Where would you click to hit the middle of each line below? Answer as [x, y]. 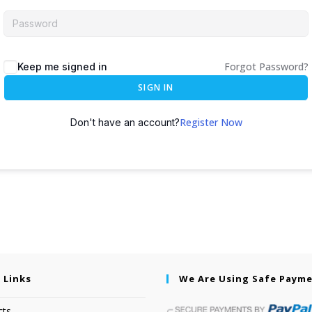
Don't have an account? [125, 122]
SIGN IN [156, 87]
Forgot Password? [266, 67]
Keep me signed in [62, 67]
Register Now [211, 122]
